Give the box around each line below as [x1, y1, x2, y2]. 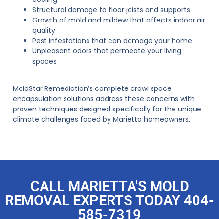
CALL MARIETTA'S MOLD [30, 178, 189, 195]
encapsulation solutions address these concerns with [13, 93, 195, 104]
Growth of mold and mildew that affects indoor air [32, 15, 205, 25]
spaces [32, 56, 57, 66]
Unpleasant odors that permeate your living [32, 45, 181, 56]
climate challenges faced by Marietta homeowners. [13, 114, 190, 124]
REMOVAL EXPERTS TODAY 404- [5, 192, 214, 209]
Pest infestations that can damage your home [32, 35, 192, 45]
